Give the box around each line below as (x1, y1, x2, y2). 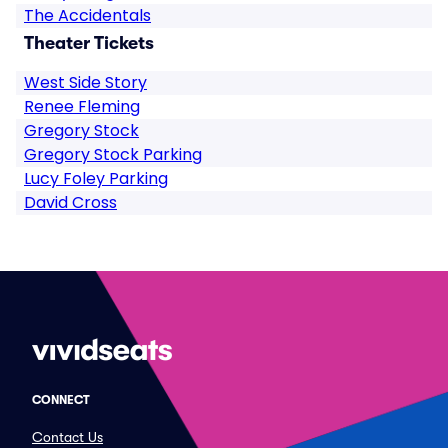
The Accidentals (24, 4, 151, 27)
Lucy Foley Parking (24, 167, 168, 190)
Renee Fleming (24, 95, 140, 118)
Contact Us (32, 429, 103, 445)
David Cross (24, 191, 117, 214)
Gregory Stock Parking (24, 143, 202, 166)
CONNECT (32, 393, 90, 407)
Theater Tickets (24, 33, 154, 53)
